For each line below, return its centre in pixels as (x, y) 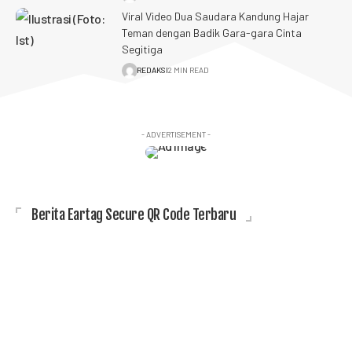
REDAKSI (152, 70)
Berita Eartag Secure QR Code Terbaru (134, 214)
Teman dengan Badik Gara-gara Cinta (212, 32)
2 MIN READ (189, 70)
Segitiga (142, 49)
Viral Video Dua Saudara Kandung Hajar (215, 16)
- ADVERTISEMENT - (176, 134)
